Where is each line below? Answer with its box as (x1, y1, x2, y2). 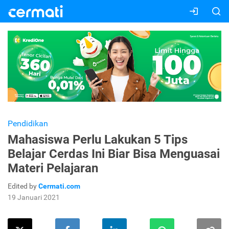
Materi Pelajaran (8, 161, 98, 176)
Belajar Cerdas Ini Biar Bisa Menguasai (8, 147, 220, 162)
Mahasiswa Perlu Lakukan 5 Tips (8, 132, 188, 147)
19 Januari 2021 (8, 193, 60, 202)
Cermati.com (38, 182, 80, 191)
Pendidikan (8, 119, 48, 129)
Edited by (8, 182, 38, 191)
